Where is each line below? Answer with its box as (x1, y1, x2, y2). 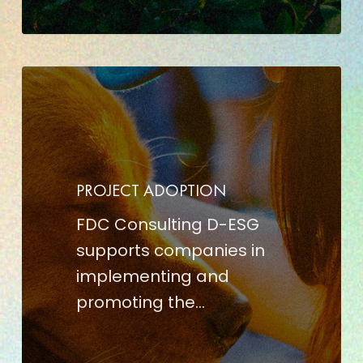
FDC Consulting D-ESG (75, 213, 259, 237)
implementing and (75, 265, 229, 288)
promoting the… (75, 291, 205, 314)
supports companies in (75, 239, 265, 263)
